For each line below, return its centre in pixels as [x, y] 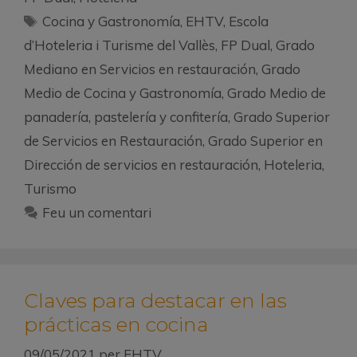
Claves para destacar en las [155, 300]
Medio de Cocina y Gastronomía [123, 92]
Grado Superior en [265, 140]
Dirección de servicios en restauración [141, 164]
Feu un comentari [97, 212]
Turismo [50, 188]
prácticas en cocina [116, 324]
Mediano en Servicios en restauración [140, 69]
